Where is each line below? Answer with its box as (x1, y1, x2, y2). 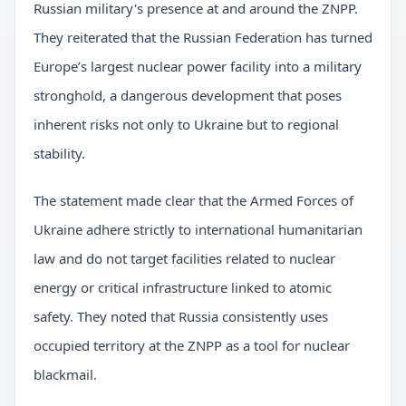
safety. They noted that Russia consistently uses (34, 307, 328, 326)
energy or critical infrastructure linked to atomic (34, 278, 332, 297)
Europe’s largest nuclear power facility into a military (34, 57, 362, 76)
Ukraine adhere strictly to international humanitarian (34, 220, 362, 239)
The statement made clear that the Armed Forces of (34, 191, 353, 210)
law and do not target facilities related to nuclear (34, 249, 335, 268)
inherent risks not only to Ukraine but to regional (34, 115, 339, 134)
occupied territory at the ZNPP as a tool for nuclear (34, 336, 350, 355)
